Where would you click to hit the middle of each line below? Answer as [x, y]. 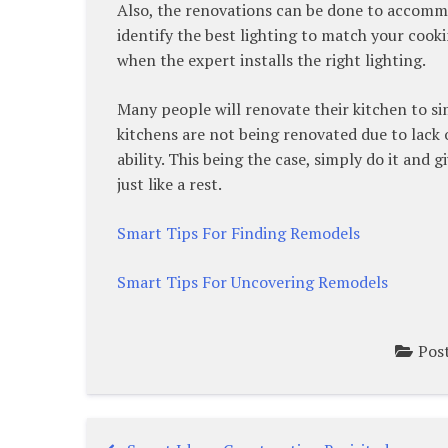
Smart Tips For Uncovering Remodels [252, 281]
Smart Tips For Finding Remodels [238, 232]
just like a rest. [169, 183]
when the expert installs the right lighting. [271, 59]
